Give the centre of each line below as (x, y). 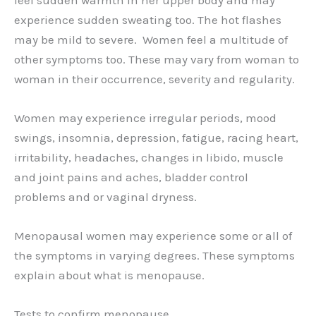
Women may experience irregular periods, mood (145, 117)
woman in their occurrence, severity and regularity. (154, 79)
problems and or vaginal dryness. (105, 196)
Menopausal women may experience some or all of (153, 236)
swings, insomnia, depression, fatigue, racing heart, (156, 137)
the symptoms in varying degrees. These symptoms (154, 256)
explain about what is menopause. (109, 275)
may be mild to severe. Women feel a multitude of (151, 39)
